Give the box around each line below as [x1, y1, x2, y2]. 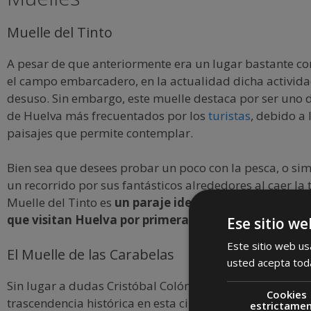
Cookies [266, 287, 307, 301]
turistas [208, 107, 251, 124]
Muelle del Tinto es [7, 194, 115, 210]
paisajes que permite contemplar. [7, 124, 193, 141]
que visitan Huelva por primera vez [7, 212, 212, 228]
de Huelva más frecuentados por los [7, 107, 208, 124]
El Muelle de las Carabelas [7, 244, 174, 264]
